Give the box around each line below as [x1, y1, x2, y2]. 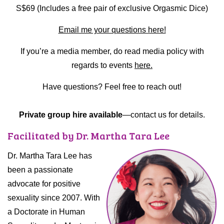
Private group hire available [19, 110, 122, 119]
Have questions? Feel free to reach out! [42, 82, 181, 91]
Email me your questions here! [58, 25, 166, 34]
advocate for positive [7, 179, 80, 188]
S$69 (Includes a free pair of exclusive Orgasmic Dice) [16, 4, 208, 13]
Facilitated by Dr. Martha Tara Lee [7, 128, 169, 143]
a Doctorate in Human [7, 207, 85, 216]
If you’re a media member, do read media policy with [20, 47, 204, 56]
